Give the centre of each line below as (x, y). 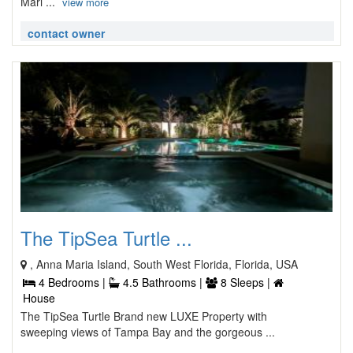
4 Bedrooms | (72, 282)
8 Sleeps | (245, 282)
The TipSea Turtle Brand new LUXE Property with (144, 316)
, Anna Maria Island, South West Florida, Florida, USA (164, 264)
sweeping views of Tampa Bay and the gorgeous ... (148, 332)
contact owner (66, 33)
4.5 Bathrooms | (163, 282)
